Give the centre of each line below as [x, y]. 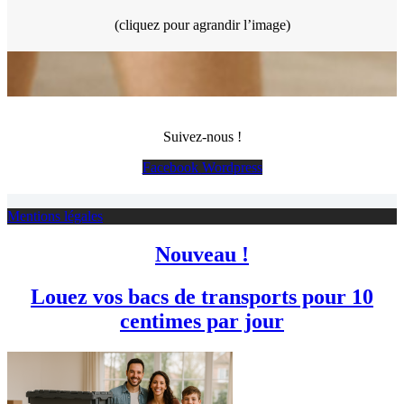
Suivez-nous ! [202, 136]
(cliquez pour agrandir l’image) [202, 24]
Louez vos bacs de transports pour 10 [202, 296]
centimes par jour [202, 321]
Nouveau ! [202, 254]
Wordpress [232, 167]
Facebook [170, 167]
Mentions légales [55, 216]
